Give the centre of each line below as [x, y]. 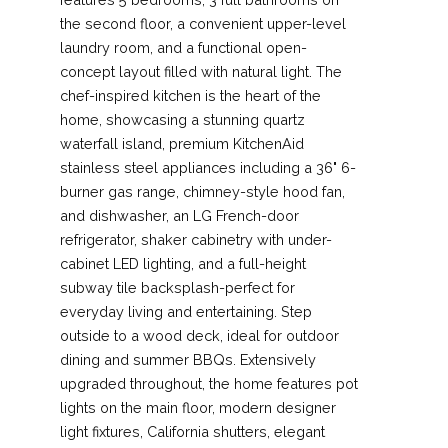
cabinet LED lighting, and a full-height [183, 263]
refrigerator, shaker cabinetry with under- [196, 239]
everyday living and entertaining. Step [186, 311]
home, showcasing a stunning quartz [182, 119]
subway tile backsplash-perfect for [177, 287]
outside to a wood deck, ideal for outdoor [199, 335]
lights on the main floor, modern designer [198, 407]
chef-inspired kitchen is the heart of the [190, 95]
